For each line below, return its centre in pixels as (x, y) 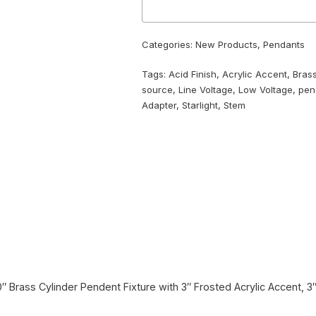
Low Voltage (266, 90)
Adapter (159, 105)
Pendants (284, 45)
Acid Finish (193, 74)
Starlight (200, 105)
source (158, 90)
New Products (227, 45)
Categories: (169, 45)
